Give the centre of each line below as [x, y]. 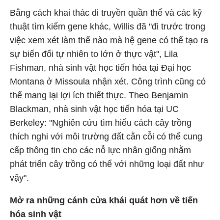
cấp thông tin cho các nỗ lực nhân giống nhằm [100, 150]
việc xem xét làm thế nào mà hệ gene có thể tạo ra [109, 40]
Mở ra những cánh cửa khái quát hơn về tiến [104, 200]
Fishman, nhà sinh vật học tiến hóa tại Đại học [100, 68]
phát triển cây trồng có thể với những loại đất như [107, 164]
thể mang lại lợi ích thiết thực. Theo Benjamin [99, 95]
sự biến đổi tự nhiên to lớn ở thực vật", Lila [94, 54]
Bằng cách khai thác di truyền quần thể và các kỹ [106, 13]
